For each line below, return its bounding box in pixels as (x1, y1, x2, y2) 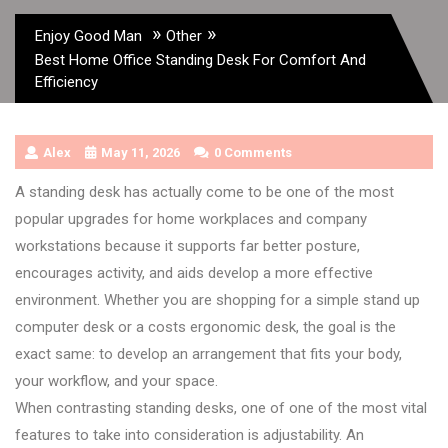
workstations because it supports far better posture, (15, 236, 360, 255)
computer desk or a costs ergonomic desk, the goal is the (15, 317, 396, 336)
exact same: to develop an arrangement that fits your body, (15, 344, 402, 363)
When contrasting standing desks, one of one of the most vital (15, 398, 427, 417)
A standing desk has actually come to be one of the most (15, 182, 394, 201)
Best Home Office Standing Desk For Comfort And (35, 50, 366, 69)
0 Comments (214, 144, 292, 160)
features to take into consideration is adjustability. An (15, 425, 364, 444)
